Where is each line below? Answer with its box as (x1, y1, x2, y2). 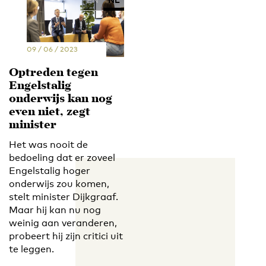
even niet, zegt (9, 103, 90, 122)
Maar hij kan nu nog (9, 204, 101, 216)
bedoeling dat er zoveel (9, 151, 115, 163)
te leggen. (9, 243, 54, 255)
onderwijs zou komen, (9, 178, 109, 189)
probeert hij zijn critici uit (9, 230, 123, 242)
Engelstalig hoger (9, 164, 90, 176)
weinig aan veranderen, (9, 217, 117, 229)
